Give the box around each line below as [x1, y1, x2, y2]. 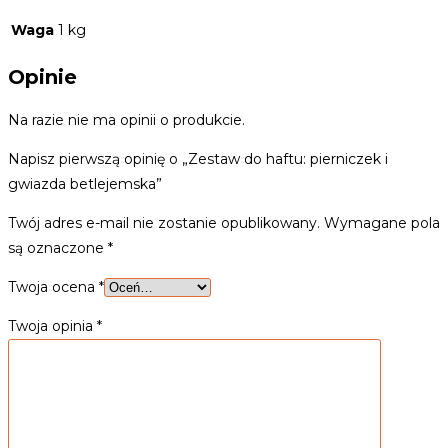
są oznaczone [8, 238, 108, 257]
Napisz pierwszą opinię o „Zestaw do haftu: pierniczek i [8, 149, 388, 168]
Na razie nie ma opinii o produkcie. [8, 110, 245, 129]
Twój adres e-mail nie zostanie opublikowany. [8, 213, 320, 232]
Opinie [8, 65, 77, 90]
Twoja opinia [8, 316, 97, 335]
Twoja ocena [8, 277, 99, 296]
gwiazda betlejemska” [8, 174, 162, 193]
